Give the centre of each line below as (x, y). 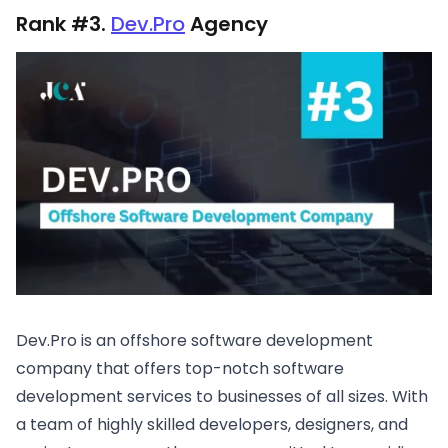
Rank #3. (63, 23)
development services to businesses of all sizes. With (222, 396)
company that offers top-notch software (180, 368)
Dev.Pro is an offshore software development (194, 340)
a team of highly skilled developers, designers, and (212, 424)
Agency (226, 23)
